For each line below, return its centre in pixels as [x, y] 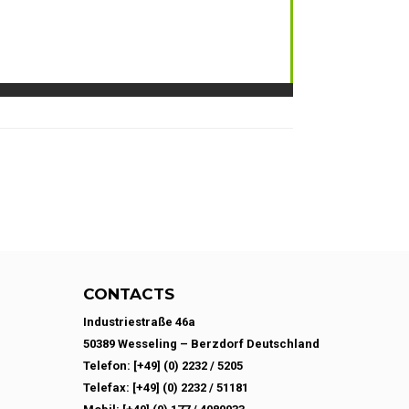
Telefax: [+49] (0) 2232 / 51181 [166, 388]
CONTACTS [129, 294]
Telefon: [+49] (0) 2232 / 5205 [163, 366]
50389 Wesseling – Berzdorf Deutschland [201, 344]
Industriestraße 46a [139, 322]
